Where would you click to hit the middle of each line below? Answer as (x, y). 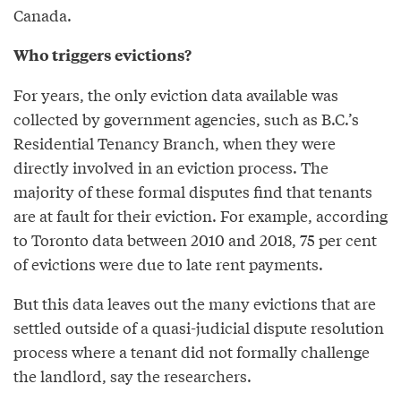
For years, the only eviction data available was (176, 94)
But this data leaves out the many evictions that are (195, 303)
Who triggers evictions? (102, 54)
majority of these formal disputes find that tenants (193, 191)
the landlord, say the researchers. (132, 375)
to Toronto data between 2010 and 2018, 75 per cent (195, 239)
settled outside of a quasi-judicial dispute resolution (199, 327)
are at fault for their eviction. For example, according (200, 215)
